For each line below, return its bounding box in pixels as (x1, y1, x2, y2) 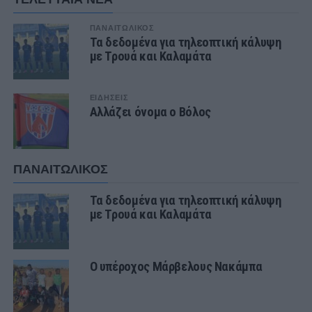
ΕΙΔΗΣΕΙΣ (89, 93, 129, 102)
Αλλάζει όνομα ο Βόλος (89, 104, 211, 119)
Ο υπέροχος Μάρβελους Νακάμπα (89, 258, 263, 274)
